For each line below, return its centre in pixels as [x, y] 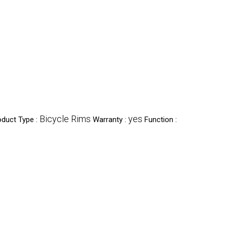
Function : [161, 120]
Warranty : [110, 120]
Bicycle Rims [65, 119]
